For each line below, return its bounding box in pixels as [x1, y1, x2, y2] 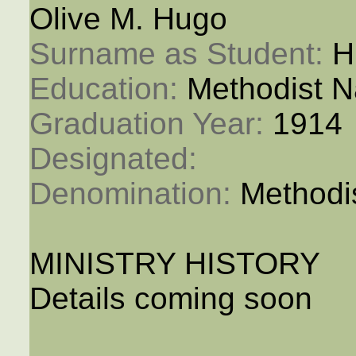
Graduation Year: [29, 106, 273, 141]
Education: [29, 72, 187, 106]
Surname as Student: [29, 37, 332, 72]
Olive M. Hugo [29, 2, 227, 37]
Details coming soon [29, 281, 312, 316]
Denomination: [29, 176, 240, 211]
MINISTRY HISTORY [29, 246, 320, 281]
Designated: [29, 141, 206, 176]
